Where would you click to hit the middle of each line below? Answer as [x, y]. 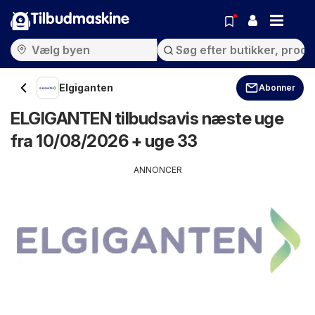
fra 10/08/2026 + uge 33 [104, 141]
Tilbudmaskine [80, 20]
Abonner [277, 88]
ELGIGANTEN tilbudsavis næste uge [147, 118]
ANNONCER [157, 170]
